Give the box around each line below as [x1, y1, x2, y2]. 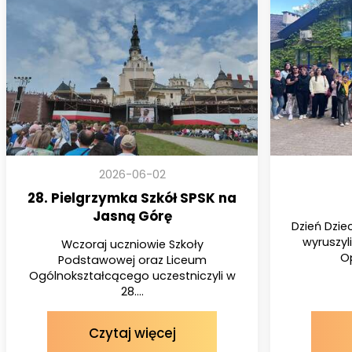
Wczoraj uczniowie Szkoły [60, 236, 203, 252]
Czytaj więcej [88, 323, 176, 343]
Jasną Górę [92, 206, 172, 225]
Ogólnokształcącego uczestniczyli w [28, 267, 236, 284]
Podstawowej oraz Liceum [57, 251, 207, 268]
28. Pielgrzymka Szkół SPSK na [27, 188, 236, 207]
